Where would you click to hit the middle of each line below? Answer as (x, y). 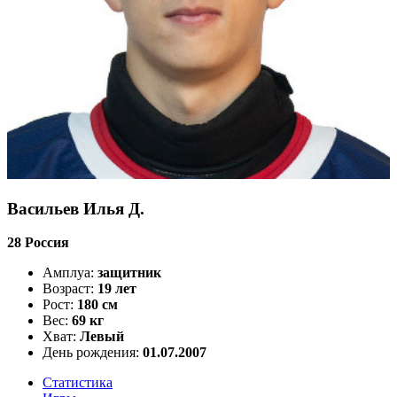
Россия (45, 243)
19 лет (115, 289)
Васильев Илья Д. (76, 208)
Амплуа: (68, 273)
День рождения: (91, 353)
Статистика (78, 383)
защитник (128, 273)
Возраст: (68, 289)
